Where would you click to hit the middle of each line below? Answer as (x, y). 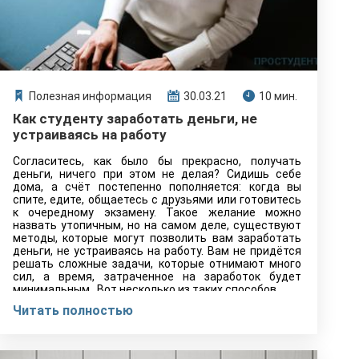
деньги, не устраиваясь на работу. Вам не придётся (157, 251)
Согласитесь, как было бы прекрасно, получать (157, 161)
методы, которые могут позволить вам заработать (157, 238)
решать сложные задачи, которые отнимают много (157, 264)
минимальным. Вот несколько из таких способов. (146, 289)
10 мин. (278, 96)
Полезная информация (90, 96)
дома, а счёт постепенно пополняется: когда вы (157, 187)
